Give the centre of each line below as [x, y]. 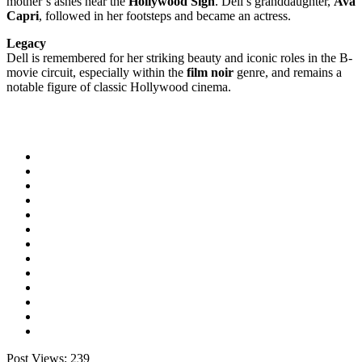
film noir [210, 72]
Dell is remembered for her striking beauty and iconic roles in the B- [179, 58]
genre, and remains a [288, 72]
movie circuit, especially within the [97, 72]
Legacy [26, 43]
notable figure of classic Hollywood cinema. [119, 87]
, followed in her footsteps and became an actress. [165, 16]
